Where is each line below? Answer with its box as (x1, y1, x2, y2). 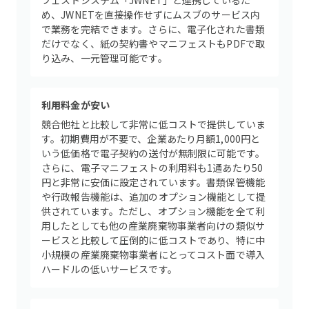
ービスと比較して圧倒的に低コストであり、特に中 (41, 233, 266, 247)
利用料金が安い (41, 98, 110, 112)
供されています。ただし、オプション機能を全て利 (41, 204, 266, 218)
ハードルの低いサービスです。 (41, 262, 177, 276)
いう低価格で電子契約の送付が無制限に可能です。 (41, 146, 266, 160)
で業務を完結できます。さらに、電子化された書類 (41, 22, 266, 36)
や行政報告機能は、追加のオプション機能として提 (41, 190, 266, 203)
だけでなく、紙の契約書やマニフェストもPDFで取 (41, 37, 266, 50)
